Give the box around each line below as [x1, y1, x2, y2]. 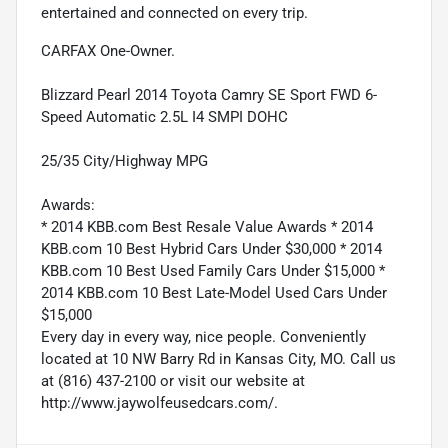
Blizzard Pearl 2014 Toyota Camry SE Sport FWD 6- [41, 85, 377, 104]
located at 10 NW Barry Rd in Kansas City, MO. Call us [41, 349, 396, 368]
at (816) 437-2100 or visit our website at [41, 371, 305, 390]
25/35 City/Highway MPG [41, 151, 208, 170]
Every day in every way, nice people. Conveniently [41, 327, 366, 346]
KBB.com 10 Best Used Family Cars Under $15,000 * [41, 261, 385, 280]
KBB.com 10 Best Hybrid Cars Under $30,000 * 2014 [41, 239, 382, 258]
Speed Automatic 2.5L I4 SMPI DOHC [41, 107, 288, 126]
